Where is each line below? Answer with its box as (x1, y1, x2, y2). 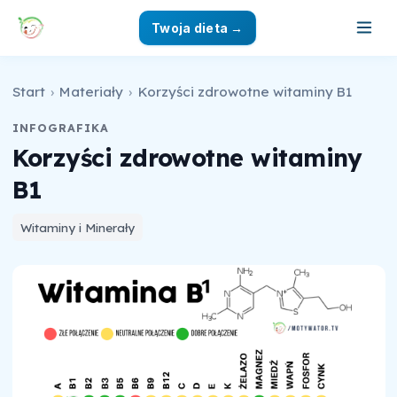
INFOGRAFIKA (12, 120, 109, 135)
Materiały (59, 82, 124, 100)
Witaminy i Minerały (19, 219, 135, 235)
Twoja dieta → (152, 19, 244, 35)
